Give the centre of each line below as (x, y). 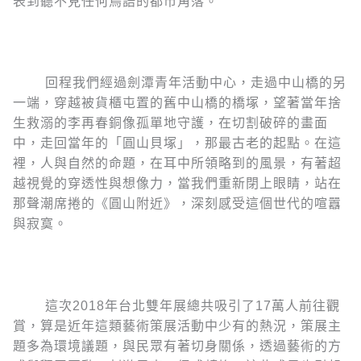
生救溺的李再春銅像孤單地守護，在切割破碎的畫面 (170, 123)
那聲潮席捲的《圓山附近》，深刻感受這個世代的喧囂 (177, 204)
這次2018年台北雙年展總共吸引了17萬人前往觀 (176, 305)
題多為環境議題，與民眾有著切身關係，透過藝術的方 (177, 346)
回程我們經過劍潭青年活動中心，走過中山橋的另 (180, 83)
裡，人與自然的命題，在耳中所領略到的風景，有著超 (177, 164)
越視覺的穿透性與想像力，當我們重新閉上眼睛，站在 (177, 184)
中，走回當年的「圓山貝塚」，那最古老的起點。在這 (177, 143)
